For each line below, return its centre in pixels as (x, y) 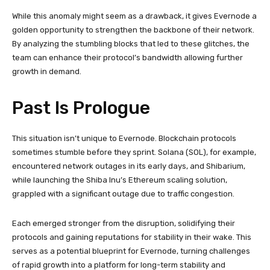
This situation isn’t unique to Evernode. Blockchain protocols (124, 138)
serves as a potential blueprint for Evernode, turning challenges (131, 251)
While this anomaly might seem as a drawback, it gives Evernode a (134, 16)
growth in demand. (47, 71)
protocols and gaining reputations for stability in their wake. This (132, 237)
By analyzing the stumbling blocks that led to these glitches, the (131, 43)
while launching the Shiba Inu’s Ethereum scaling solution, (120, 180)
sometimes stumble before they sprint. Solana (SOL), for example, (134, 152)
